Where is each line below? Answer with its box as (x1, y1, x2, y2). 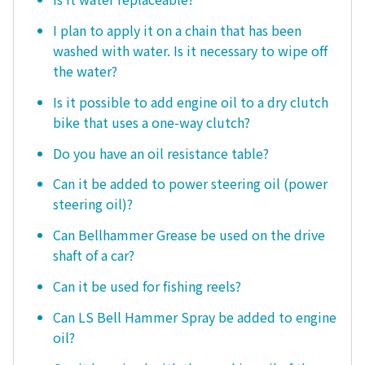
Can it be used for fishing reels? (53, 275, 241, 296)
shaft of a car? (53, 245, 134, 266)
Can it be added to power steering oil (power (53, 174, 328, 194)
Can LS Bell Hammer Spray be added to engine (53, 306, 336, 327)
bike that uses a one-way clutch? (53, 112, 250, 132)
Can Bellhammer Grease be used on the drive (53, 225, 325, 245)
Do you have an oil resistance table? (53, 143, 269, 163)
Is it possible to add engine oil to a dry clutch (53, 91, 328, 112)
